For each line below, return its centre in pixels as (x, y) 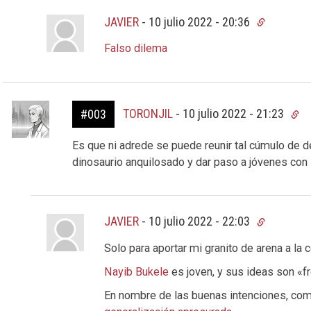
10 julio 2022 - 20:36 (201, 22)
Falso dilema (136, 49)
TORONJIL (148, 114)
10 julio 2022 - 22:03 (201, 221)
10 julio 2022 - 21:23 (234, 114)
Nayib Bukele (137, 271)
